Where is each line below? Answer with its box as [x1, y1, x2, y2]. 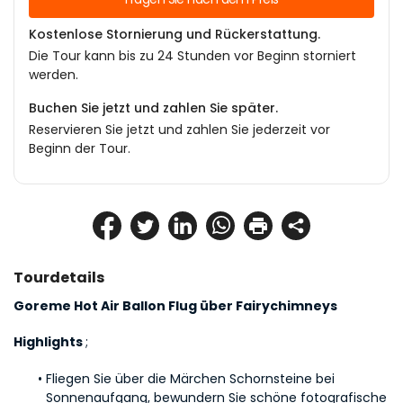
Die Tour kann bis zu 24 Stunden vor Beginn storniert [29, 47, 356, 65]
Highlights [13, 333, 85, 351]
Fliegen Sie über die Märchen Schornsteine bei [45, 370, 335, 388]
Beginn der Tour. [29, 139, 130, 157]
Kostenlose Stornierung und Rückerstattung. [29, 25, 320, 43]
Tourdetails [13, 267, 104, 288]
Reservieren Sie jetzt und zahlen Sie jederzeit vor [29, 121, 330, 139]
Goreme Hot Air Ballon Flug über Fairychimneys [13, 297, 337, 315]
